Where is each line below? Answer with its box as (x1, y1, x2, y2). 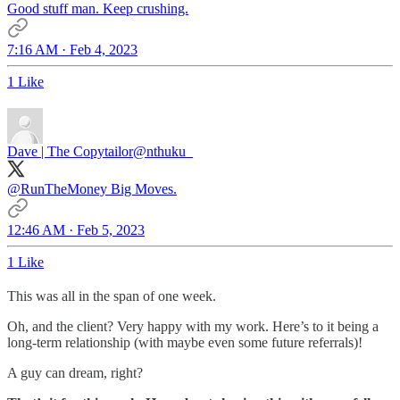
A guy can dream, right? (7, 365, 143, 381)
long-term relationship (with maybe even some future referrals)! (7, 335, 362, 351)
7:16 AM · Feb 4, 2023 (7, 42, 137, 58)
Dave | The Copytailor (7, 144, 133, 160)
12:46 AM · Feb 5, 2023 (7, 222, 145, 238)
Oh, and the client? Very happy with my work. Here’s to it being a (7, 319, 379, 335)
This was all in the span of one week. (7, 288, 216, 304)
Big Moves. (107, 181, 177, 197)
